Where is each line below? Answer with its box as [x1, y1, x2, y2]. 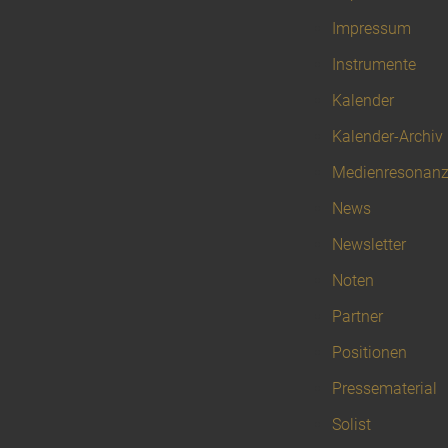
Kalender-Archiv [332, 127, 443, 147]
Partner [332, 307, 383, 327]
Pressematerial [332, 379, 437, 399]
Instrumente [332, 55, 416, 75]
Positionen [332, 343, 407, 363]
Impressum [332, 19, 411, 39]
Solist [332, 415, 371, 435]
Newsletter [332, 235, 406, 255]
